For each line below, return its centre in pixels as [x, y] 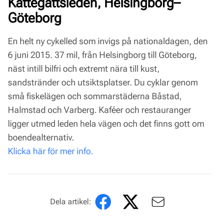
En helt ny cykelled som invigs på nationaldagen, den [108, 41]
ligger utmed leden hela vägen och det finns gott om [106, 123]
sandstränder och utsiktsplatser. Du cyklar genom [103, 82]
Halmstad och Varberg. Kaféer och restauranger [99, 110]
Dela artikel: [71, 201]
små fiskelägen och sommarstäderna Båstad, [95, 96]
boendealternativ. [41, 137]
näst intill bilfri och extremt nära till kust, [84, 68]
